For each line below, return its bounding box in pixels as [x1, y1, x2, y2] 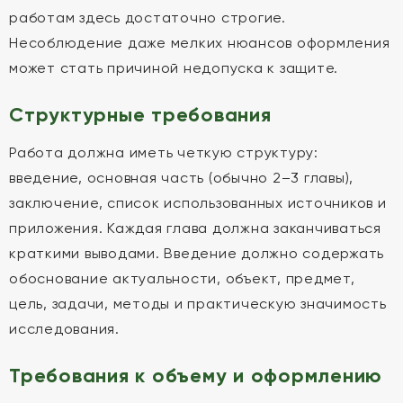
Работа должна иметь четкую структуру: [9, 144, 318, 161]
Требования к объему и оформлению [9, 363, 382, 388]
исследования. [9, 320, 120, 337]
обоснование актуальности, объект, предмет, [9, 270, 355, 287]
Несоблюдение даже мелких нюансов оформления [9, 34, 390, 51]
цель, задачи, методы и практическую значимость [9, 295, 387, 312]
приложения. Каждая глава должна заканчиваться [9, 219, 381, 237]
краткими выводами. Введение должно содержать [9, 245, 384, 262]
